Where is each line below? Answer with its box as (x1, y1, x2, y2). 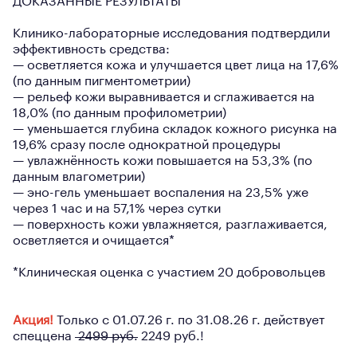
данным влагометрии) (13, 171, 145, 183)
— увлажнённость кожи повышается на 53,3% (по (13, 155, 312, 167)
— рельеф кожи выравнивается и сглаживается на (13, 91, 315, 104)
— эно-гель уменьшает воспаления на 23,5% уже (13, 186, 308, 199)
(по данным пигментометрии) (13, 75, 190, 88)
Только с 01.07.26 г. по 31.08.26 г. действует (57, 314, 325, 327)
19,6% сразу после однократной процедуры (13, 139, 280, 151)
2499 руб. (75, 330, 138, 343)
